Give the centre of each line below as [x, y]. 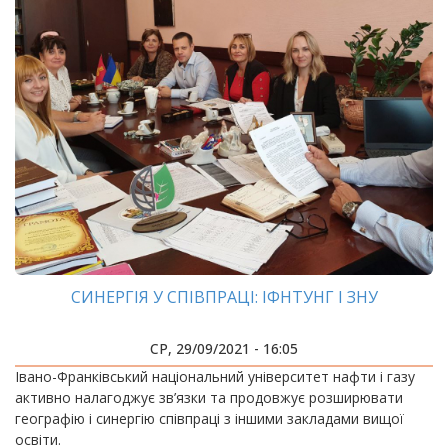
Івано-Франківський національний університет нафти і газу [215, 376]
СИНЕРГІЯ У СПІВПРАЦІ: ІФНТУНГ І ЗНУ [224, 297]
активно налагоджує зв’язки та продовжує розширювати [209, 397]
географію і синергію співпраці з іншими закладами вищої [209, 418]
